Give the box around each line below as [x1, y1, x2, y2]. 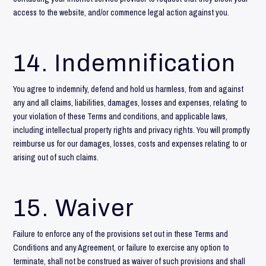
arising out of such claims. [13, 151, 99, 163]
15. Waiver [13, 195, 135, 221]
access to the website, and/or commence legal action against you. [13, 7, 230, 18]
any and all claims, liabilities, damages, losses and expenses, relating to [13, 97, 248, 108]
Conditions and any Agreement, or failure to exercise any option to [13, 242, 230, 253]
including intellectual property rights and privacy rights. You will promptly [13, 124, 251, 135]
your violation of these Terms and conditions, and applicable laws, [13, 110, 228, 122]
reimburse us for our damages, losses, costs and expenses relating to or [13, 138, 248, 149]
